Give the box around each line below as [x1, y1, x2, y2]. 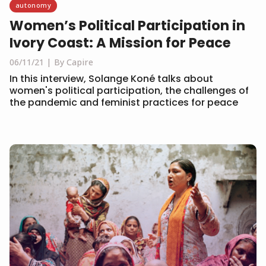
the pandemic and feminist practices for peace [9, 96, 238, 110]
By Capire [54, 56, 93, 68]
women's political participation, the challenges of [9, 84, 249, 98]
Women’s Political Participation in [9, 16, 245, 36]
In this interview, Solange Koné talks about [9, 72, 213, 86]
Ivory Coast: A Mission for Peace [9, 33, 231, 53]
